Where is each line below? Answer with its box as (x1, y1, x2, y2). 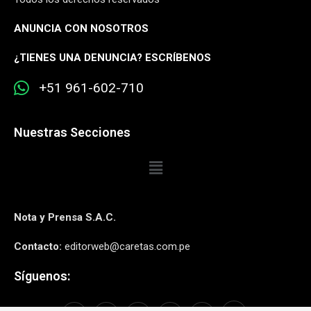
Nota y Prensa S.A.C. (14, 210, 116, 224)
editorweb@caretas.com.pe (62, 239, 190, 253)
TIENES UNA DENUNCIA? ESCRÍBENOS (19, 51, 211, 65)
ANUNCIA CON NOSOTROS (14, 22, 149, 35)
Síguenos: (14, 268, 70, 283)
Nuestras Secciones (14, 125, 131, 140)
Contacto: (14, 239, 62, 253)
